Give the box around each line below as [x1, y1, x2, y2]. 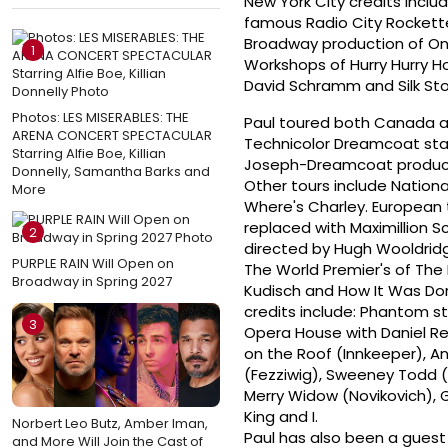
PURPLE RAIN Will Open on [12, 253, 174, 273]
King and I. [244, 406, 318, 428]
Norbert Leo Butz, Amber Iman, [12, 413, 208, 433]
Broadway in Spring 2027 [12, 271, 172, 291]
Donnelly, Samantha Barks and [12, 161, 210, 181]
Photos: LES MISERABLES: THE [12, 107, 189, 127]
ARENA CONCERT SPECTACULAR [12, 125, 212, 145]
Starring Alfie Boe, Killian [12, 143, 166, 163]
